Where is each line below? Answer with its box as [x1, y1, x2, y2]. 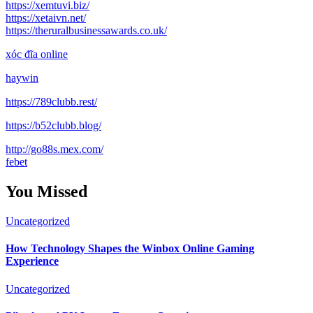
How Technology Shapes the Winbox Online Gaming [6, 242, 254, 255]
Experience [6, 255, 59, 268]
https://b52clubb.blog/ [6, 119, 101, 132]
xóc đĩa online [6, 48, 68, 61]
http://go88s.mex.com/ [6, 143, 103, 156]
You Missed [6, 182, 87, 201]
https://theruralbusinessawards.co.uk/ [6, 24, 167, 37]
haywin [6, 72, 38, 85]
